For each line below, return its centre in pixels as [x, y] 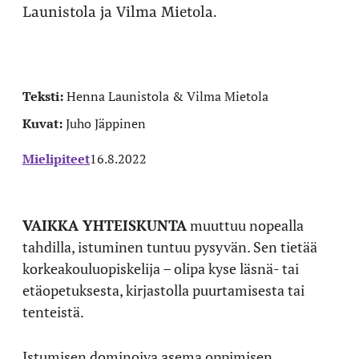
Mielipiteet [56, 159]
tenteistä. [53, 312]
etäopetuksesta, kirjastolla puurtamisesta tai [163, 290]
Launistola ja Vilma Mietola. [120, 13]
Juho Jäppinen [106, 123]
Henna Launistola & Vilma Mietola [167, 96]
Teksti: [44, 96]
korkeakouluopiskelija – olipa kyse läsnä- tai [161, 268]
